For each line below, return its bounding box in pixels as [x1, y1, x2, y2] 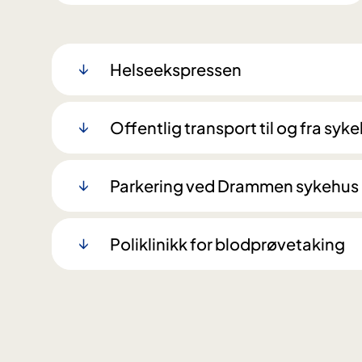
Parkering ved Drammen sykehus [110, 175, 359, 196]
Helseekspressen [110, 58, 242, 79]
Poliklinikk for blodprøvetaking [110, 233, 345, 254]
